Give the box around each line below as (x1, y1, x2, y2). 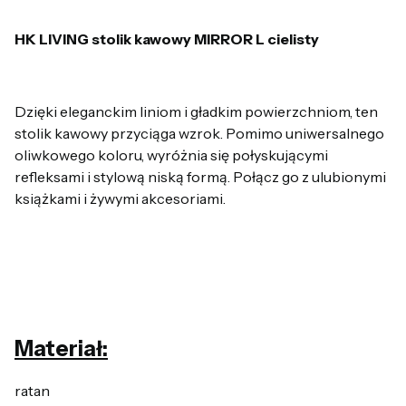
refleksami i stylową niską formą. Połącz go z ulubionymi (14, 167, 386, 186)
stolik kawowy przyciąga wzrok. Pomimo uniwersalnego (14, 123, 384, 142)
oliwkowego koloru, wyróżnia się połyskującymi (14, 145, 328, 164)
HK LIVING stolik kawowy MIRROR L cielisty (14, 29, 319, 48)
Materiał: (14, 334, 108, 362)
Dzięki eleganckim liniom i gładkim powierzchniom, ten (14, 101, 378, 121)
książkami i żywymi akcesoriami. (14, 188, 226, 208)
